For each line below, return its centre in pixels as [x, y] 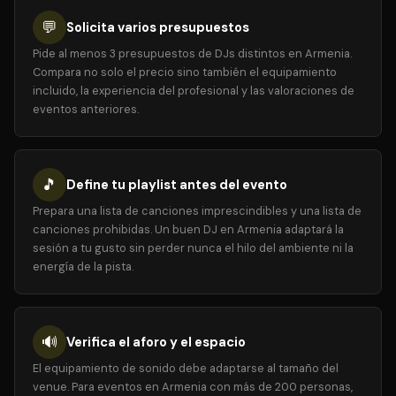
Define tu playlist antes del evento [177, 185]
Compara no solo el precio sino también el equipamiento [185, 72]
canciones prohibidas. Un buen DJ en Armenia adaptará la [188, 229]
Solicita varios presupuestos [158, 27]
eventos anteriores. [86, 109]
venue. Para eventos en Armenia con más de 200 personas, [193, 387]
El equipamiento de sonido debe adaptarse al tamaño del [186, 368]
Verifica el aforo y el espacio [156, 342]
